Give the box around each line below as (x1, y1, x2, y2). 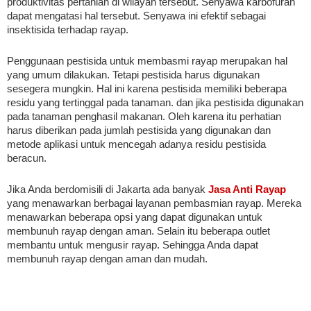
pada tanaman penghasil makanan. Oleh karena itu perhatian (7, 110, 281, 122)
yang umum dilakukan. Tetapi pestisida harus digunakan (7, 69, 260, 81)
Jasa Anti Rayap (208, 183, 286, 195)
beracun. (7, 152, 47, 164)
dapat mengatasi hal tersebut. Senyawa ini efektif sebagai (7, 10, 266, 22)
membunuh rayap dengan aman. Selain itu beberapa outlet (7, 225, 270, 237)
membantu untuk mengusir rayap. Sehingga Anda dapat (7, 239, 258, 251)
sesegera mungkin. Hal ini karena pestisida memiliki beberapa (7, 83, 287, 94)
